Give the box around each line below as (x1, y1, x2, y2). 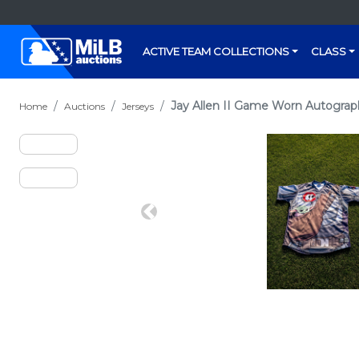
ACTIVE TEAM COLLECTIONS (143, 45, 289, 58)
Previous (147, 212, 204, 228)
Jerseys (122, 100, 154, 112)
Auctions (64, 100, 105, 112)
